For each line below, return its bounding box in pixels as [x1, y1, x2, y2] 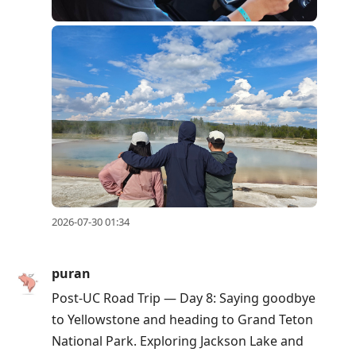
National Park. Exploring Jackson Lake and [52, 331, 304, 350]
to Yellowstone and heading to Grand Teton [52, 310, 313, 328]
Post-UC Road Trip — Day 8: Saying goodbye [52, 288, 315, 307]
